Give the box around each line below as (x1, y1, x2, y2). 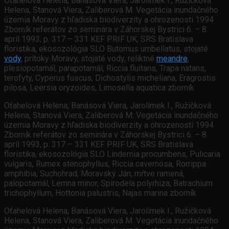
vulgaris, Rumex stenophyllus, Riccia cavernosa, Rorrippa (4, 159, 206, 169)
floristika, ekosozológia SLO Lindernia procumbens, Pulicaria (4, 149, 220, 159)
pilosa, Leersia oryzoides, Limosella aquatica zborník (4, 83, 194, 93)
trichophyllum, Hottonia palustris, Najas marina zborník (4, 188, 196, 198)
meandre (156, 54, 188, 64)
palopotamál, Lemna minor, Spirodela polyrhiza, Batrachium (4, 178, 213, 189)
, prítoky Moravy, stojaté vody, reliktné (21, 54, 156, 64)
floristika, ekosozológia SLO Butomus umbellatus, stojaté (4, 44, 208, 54)
